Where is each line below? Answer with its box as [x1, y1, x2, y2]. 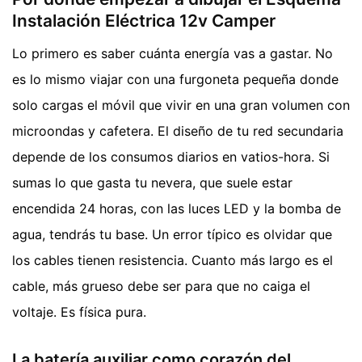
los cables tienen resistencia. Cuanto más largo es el [12, 251, 333, 268]
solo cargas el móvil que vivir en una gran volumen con [12, 96, 350, 113]
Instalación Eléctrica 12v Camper [12, 11, 276, 32]
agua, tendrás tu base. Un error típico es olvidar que [12, 225, 332, 242]
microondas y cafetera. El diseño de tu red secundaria [12, 122, 343, 139]
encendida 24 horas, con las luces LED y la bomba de [12, 200, 341, 217]
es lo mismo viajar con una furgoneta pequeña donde [12, 70, 339, 87]
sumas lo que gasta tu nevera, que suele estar [12, 174, 293, 191]
